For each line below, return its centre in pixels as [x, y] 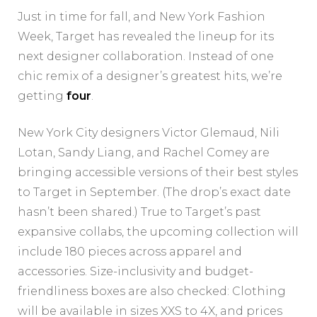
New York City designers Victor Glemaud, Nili [149, 133]
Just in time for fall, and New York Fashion [142, 17]
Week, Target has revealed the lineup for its [146, 37]
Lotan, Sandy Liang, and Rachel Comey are [144, 153]
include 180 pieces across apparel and [130, 252]
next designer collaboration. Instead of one [146, 57]
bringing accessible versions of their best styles [158, 173]
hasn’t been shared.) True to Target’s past [139, 212]
